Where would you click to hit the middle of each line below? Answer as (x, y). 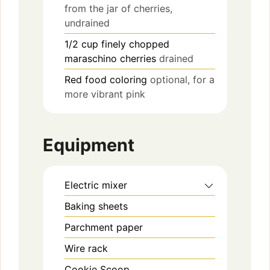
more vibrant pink (105, 94)
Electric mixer (96, 185)
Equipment (89, 145)
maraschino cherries (110, 58)
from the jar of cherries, (118, 8)
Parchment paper (104, 228)
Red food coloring (106, 79)
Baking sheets (96, 206)
